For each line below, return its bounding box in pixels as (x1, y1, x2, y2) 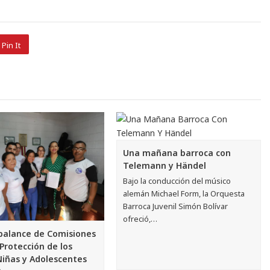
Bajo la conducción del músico (123, 175, 231, 187)
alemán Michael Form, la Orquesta (123, 188, 245, 199)
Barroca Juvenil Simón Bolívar (123, 201, 228, 212)
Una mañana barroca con (123, 147, 231, 159)
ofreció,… (123, 213, 158, 225)
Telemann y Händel (123, 160, 207, 172)
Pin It (1, 39, 20, 51)
